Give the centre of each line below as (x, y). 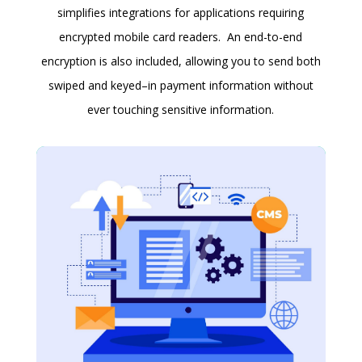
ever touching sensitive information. (181, 109)
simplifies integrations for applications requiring (181, 13)
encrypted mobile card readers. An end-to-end (181, 37)
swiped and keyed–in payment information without (181, 85)
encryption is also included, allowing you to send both (181, 61)
